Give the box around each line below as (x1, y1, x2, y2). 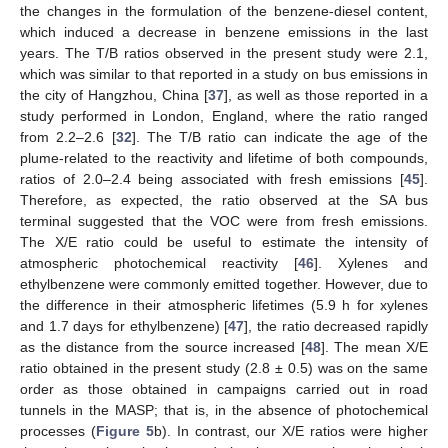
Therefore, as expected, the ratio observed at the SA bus (20, 192, 428, 208)
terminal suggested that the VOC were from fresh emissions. (20, 213, 428, 229)
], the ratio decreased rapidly (244, 318, 429, 334)
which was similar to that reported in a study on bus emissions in (20, 66, 428, 82)
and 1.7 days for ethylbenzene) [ (20, 318, 229, 334)
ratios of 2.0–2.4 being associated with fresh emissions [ (20, 171, 404, 187)
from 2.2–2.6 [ (20, 129, 116, 145)
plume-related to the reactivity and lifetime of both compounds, (20, 150, 428, 166)
